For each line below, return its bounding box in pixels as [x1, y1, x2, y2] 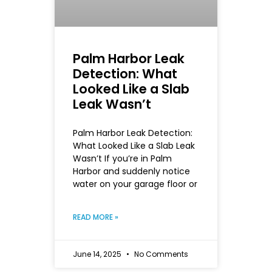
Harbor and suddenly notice [73, 165, 190, 177]
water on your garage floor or [73, 177, 197, 190]
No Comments [132, 248, 188, 259]
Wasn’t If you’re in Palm [73, 152, 172, 165]
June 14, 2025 [73, 248, 123, 259]
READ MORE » [73, 211, 118, 222]
